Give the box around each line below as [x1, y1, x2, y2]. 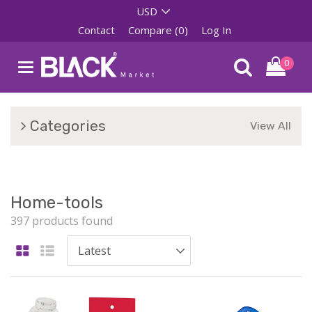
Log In [201, 23, 231, 37]
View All [250, 119, 291, 132]
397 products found [10, 213, 113, 228]
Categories [26, 117, 106, 134]
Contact [77, 23, 115, 37]
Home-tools [10, 193, 103, 212]
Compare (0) [127, 23, 188, 37]
